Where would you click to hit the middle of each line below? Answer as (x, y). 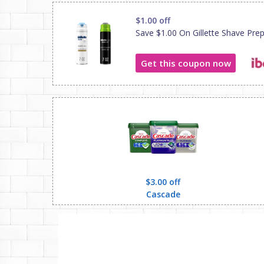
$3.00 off (163, 182)
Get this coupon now (186, 63)
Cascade (163, 194)
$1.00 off (153, 20)
